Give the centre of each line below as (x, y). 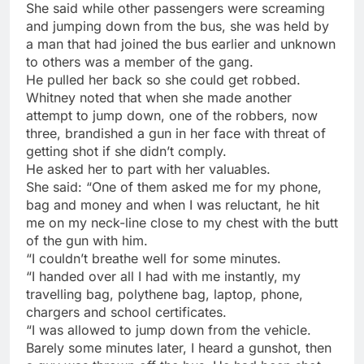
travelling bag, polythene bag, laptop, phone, (165, 295)
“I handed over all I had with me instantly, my (163, 277)
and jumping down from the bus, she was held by (178, 26)
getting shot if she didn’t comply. (126, 152)
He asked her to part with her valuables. (148, 169)
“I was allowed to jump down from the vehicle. (169, 330)
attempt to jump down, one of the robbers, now (172, 116)
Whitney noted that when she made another (159, 98)
